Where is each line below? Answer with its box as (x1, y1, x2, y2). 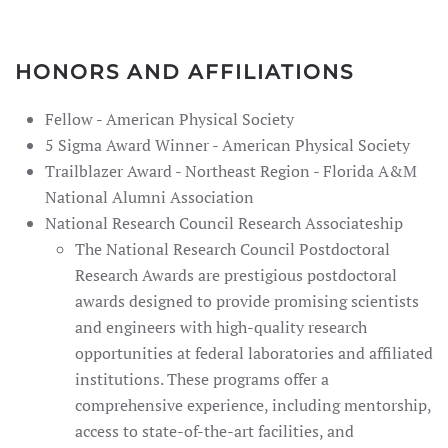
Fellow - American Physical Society (45, 108, 298, 130)
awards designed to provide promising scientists (75, 290, 419, 312)
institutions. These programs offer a (75, 368, 329, 390)
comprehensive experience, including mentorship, (75, 394, 431, 416)
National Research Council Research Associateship (45, 212, 403, 234)
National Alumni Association (45, 186, 254, 208)
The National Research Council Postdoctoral (75, 238, 390, 260)
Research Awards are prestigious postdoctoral (75, 264, 397, 286)
